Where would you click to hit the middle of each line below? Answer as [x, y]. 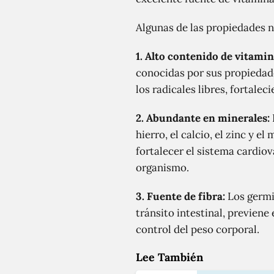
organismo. [162, 168]
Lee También [169, 257]
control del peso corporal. [198, 229]
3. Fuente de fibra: [180, 196]
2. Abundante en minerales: [203, 118]
